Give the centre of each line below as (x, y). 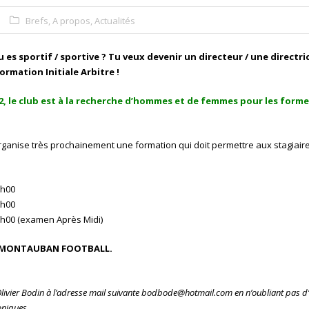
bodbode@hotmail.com (187, 292)
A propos (71, 21)
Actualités (114, 21)
